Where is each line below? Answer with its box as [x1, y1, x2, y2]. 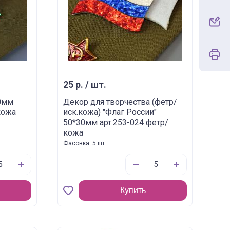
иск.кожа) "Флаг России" [63, 107, 157, 117]
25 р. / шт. [63, 80, 107, 90]
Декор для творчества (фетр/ [63, 97, 178, 107]
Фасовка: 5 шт [63, 140, 105, 147]
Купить [120, 186, 146, 195]
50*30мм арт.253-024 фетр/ [63, 118, 169, 127]
